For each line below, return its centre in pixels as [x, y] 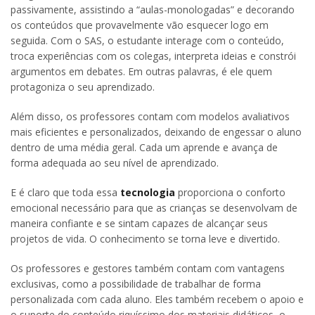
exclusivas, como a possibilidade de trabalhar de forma [136, 283]
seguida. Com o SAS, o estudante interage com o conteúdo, [147, 40]
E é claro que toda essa [65, 192]
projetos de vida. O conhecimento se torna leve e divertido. [145, 238]
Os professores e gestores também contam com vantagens [148, 268]
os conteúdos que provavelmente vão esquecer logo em [140, 25]
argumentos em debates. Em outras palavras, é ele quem [141, 71]
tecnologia [148, 192]
